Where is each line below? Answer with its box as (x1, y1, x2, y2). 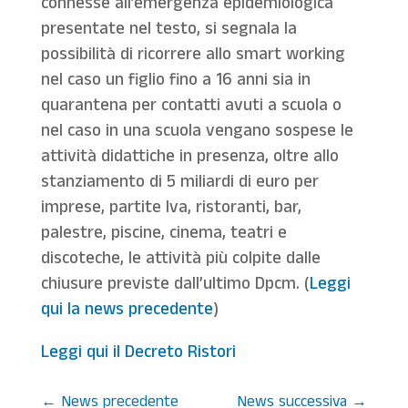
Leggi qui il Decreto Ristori (40, 343, 236, 365)
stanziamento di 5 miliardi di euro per (40, 173, 319, 195)
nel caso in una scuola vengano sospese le (40, 122, 353, 144)
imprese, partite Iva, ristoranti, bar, (40, 199, 301, 220)
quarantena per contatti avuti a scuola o (40, 97, 342, 118)
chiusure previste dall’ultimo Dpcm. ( (40, 275, 310, 297)
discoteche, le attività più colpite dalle (40, 250, 321, 271)
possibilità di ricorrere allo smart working (40, 46, 345, 67)
